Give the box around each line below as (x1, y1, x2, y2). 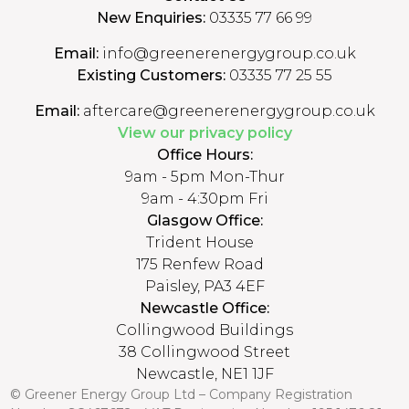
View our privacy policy (117, 123, 292, 142)
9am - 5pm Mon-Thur (124, 167, 285, 185)
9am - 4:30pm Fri (141, 189, 268, 207)
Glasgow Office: (146, 211, 263, 229)
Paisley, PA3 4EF (144, 277, 265, 295)
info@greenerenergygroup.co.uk (98, 44, 356, 62)
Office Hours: (156, 145, 253, 163)
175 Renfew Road (136, 255, 273, 273)
